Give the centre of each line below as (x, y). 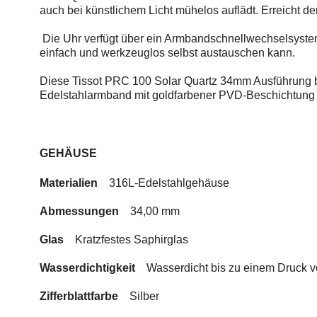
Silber (144, 296)
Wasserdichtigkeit (93, 268)
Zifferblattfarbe (85, 296)
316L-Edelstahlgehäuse (169, 183)
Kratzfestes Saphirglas (132, 240)
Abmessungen (79, 212)
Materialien (69, 183)
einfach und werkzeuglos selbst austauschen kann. (167, 53)
